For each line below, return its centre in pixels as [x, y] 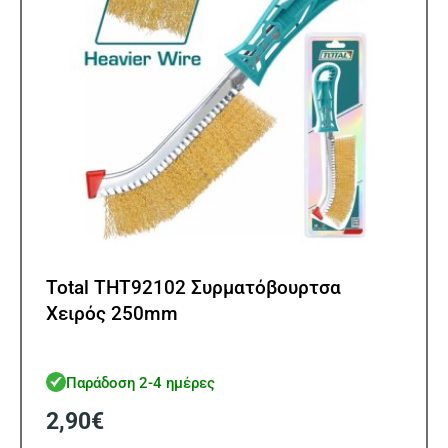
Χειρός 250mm [112, 313]
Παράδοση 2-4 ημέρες [140, 383]
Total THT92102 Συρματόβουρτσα [193, 287]
